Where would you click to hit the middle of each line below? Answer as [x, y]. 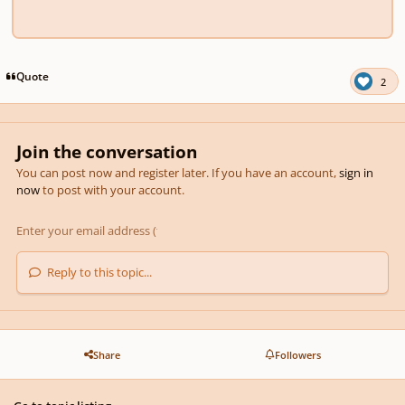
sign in [357, 173]
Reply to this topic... [99, 273]
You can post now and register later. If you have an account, [178, 173]
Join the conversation [107, 152]
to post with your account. [113, 190]
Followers [297, 354]
